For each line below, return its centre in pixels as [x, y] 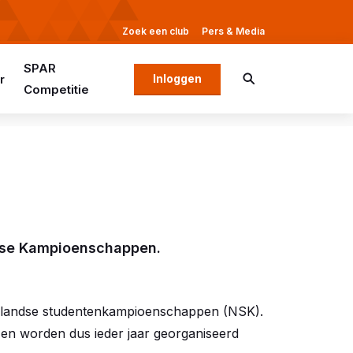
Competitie [56, 89]
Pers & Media [233, 31]
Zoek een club [156, 31]
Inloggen [177, 78]
